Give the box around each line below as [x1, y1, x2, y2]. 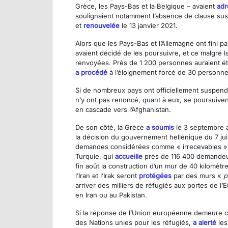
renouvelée [83, 21, 120, 30]
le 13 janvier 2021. [120, 21, 178, 30]
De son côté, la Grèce [75, 123, 146, 132]
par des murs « [172, 172, 223, 180]
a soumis [146, 123, 174, 132]
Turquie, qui [75, 152, 115, 161]
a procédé [75, 68, 107, 77]
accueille [115, 152, 142, 161]
